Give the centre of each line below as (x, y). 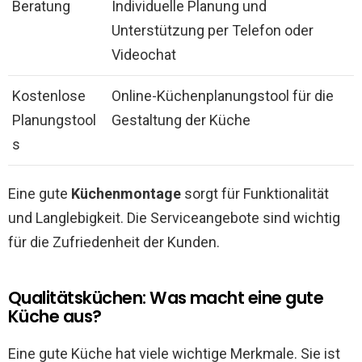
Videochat (144, 55)
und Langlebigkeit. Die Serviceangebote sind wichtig (174, 218)
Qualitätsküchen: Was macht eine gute (166, 298)
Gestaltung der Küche (181, 120)
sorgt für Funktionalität (255, 194)
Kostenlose (49, 96)
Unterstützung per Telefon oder (213, 31)
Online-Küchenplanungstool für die (223, 96)
